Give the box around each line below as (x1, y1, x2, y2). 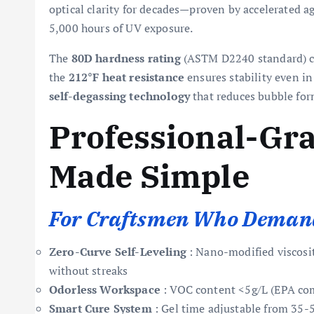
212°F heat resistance (68, 69, 185, 85)
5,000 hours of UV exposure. (49, 20, 193, 36)
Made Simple (49, 156, 250, 196)
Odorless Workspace (49, 282, 161, 297)
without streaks (49, 263, 128, 278)
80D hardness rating (71, 50, 181, 66)
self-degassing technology (49, 88, 190, 104)
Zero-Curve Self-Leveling (49, 244, 186, 259)
